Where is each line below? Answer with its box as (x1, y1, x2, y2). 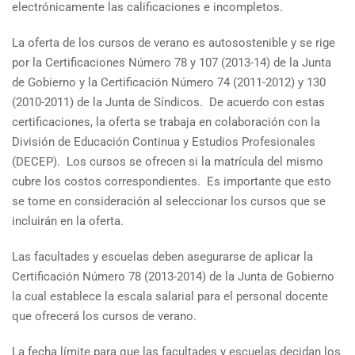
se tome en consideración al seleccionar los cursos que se (12, 194, 326, 208)
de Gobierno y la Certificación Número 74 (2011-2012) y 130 (12, 75, 326, 90)
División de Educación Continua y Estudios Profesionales (12, 135, 315, 149)
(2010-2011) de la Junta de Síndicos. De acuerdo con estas (12, 95, 325, 109)
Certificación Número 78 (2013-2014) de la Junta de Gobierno (12, 269, 334, 284)
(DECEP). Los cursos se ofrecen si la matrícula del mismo (12, 155, 323, 169)
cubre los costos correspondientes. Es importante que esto (12, 174, 331, 189)
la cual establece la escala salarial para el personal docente (12, 289, 328, 303)
